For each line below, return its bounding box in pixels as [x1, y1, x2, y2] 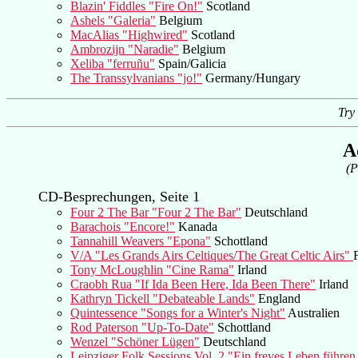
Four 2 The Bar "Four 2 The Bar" [70, 205, 241, 219]
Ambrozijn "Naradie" [70, 42, 179, 56]
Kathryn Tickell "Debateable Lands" [70, 291, 255, 305]
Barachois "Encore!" [70, 219, 175, 233]
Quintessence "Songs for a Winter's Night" [70, 305, 285, 320]
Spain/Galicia [155, 56, 226, 70]
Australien [285, 305, 340, 320]
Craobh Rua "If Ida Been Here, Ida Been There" [70, 276, 316, 291]
